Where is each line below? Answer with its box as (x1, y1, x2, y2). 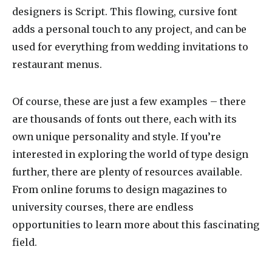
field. (12, 236, 37, 248)
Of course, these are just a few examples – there (12, 95, 246, 107)
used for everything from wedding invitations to (12, 41, 248, 53)
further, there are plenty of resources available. (12, 166, 242, 178)
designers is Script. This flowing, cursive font (12, 5, 237, 18)
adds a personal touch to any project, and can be (12, 23, 246, 35)
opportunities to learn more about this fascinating (12, 219, 259, 231)
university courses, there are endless (12, 201, 194, 213)
